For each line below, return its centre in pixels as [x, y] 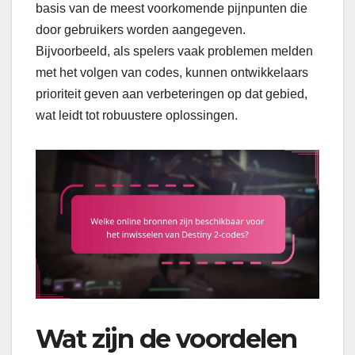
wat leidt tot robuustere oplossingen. [137, 115]
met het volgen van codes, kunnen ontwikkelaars [172, 72]
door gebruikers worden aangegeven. [141, 29]
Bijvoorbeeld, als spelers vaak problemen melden [174, 51]
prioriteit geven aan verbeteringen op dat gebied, [172, 94]
